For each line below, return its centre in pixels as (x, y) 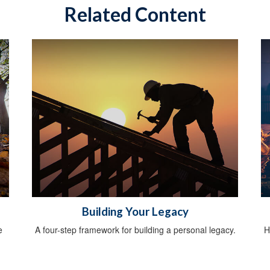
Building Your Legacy (135, 211)
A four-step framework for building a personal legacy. (135, 229)
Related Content (135, 14)
